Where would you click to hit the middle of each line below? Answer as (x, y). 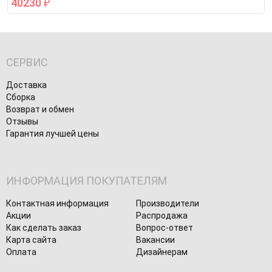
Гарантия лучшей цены (53, 134)
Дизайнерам (162, 252)
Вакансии (155, 240)
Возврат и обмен (40, 110)
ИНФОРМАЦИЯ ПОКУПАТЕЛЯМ (87, 181)
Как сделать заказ (44, 228)
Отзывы (22, 122)
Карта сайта (31, 240)
